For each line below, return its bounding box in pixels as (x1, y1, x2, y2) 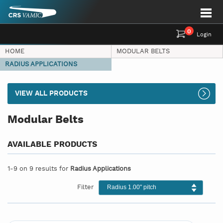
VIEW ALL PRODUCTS (15, 89, 88, 98)
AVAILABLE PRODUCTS (7, 139, 97, 150)
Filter (77, 183, 94, 192)
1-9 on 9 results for (7, 165, 70, 173)
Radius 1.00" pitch (107, 184, 156, 191)
